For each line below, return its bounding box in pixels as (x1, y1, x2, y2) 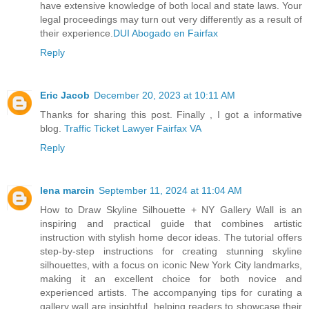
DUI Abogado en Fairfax (113, 28, 218, 39)
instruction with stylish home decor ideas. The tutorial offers (40, 231, 302, 243)
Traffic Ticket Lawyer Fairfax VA (64, 122, 201, 134)
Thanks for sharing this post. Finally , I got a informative (40, 108, 302, 120)
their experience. (40, 28, 113, 39)
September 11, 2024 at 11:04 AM (99, 184, 242, 196)
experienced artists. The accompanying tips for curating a (40, 286, 302, 298)
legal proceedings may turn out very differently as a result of (40, 14, 302, 25)
